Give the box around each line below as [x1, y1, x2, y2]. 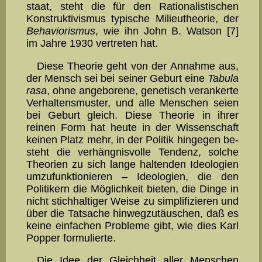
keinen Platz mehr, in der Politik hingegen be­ [26, 133, 239, 146]
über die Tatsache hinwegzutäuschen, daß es [26, 207, 239, 219]
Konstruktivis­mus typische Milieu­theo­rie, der [26, 13, 239, 25]
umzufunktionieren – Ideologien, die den [26, 170, 239, 182]
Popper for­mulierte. [26, 232, 116, 244]
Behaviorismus [26, 25, 95, 37]
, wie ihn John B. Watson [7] [95, 25, 239, 37]
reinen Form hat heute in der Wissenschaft [26, 121, 239, 133]
